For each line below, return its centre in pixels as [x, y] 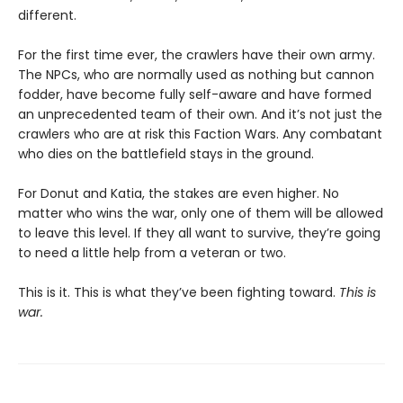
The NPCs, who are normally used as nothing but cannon [196, 75]
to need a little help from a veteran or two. [152, 253]
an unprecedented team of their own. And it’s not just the [200, 115]
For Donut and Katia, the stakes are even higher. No [179, 194]
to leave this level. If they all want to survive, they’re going [199, 233]
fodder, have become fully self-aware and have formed [195, 95]
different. [47, 16]
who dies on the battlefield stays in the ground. [166, 154]
